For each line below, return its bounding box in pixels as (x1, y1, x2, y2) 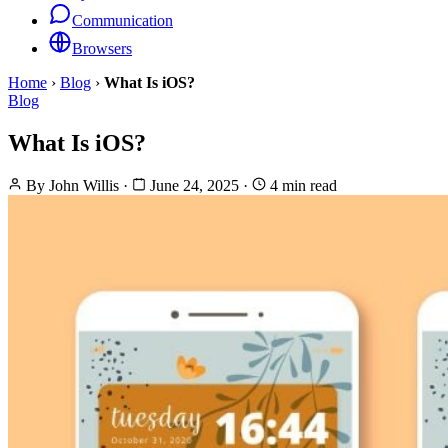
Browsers (72, 40, 132, 57)
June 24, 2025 (146, 176, 243, 194)
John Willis (49, 176, 119, 194)
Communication (72, 12, 173, 29)
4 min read (266, 176, 337, 194)
